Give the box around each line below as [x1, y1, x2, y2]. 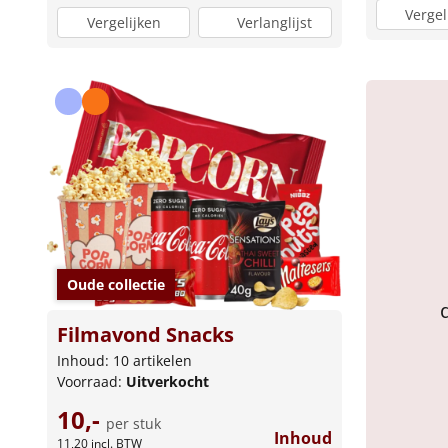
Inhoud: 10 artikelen [57, 351, 192, 371]
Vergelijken [86, 12, 161, 32]
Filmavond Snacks [57, 321, 234, 349]
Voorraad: [57, 372, 126, 392]
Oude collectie [67, 275, 165, 295]
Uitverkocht [126, 372, 209, 392]
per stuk [106, 414, 161, 434]
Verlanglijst [237, 12, 313, 32]
